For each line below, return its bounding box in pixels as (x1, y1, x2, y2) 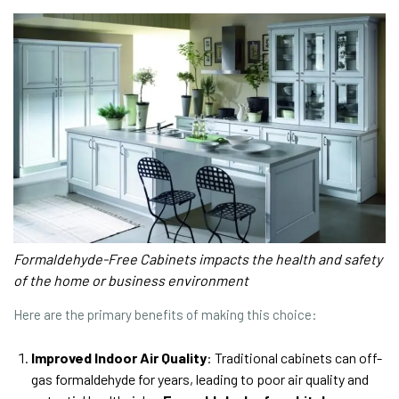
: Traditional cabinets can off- (207, 348, 382, 366)
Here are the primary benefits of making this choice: (13, 305, 317, 322)
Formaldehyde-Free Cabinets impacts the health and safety (13, 249, 382, 267)
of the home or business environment (13, 271, 248, 289)
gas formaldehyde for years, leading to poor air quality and (31, 370, 369, 387)
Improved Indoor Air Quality (31, 348, 207, 366)
